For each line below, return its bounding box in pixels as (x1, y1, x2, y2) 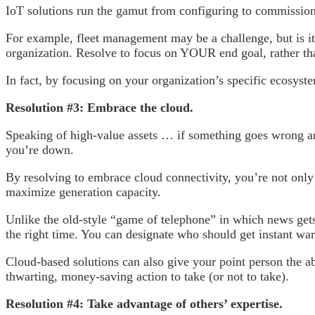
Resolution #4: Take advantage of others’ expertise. (6, 296, 283, 311)
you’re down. (6, 142, 74, 157)
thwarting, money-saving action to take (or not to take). (6, 269, 289, 283)
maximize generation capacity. (6, 184, 161, 199)
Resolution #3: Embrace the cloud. (6, 100, 193, 115)
